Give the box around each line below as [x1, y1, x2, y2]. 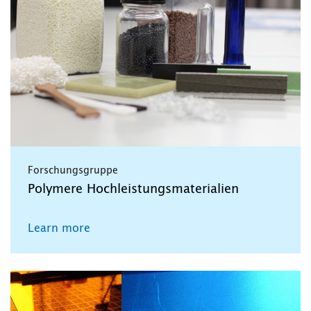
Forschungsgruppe [28, 166, 118, 176]
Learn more [28, 223, 90, 235]
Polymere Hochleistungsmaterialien [28, 183, 239, 196]
